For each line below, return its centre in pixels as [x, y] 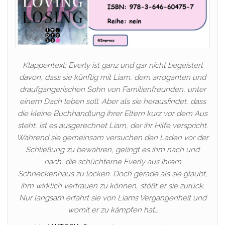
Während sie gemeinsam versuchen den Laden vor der [113, 138]
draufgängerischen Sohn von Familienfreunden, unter [113, 90]
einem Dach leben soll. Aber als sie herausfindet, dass [113, 102]
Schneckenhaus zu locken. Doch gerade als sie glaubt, [113, 174]
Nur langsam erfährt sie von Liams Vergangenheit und [113, 198]
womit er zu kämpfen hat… [113, 210]
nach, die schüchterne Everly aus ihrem [113, 162]
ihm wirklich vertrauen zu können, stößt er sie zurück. [113, 186]
